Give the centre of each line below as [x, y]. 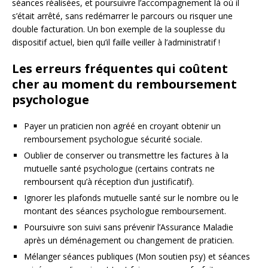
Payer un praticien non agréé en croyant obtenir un [122, 126]
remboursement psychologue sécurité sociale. [113, 139]
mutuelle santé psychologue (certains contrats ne [119, 168]
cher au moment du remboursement [124, 84]
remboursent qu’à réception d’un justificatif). [109, 181]
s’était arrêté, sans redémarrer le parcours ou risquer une [122, 16]
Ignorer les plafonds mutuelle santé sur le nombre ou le [131, 197]
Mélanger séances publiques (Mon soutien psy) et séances [137, 256]
